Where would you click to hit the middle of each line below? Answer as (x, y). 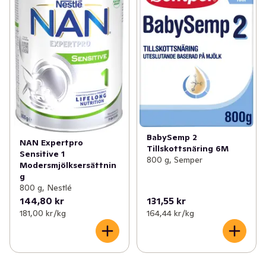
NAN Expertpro (51, 143)
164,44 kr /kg (170, 213)
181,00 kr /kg (43, 213)
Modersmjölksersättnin (68, 165)
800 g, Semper (174, 160)
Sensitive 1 (42, 154)
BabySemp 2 (172, 137)
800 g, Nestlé (46, 188)
